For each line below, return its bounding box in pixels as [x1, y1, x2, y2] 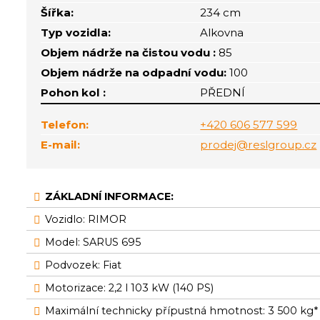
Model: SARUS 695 [45, 236, 141, 249]
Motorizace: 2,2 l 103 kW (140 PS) [45, 281, 214, 294]
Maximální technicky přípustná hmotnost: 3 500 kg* [45, 304, 319, 317]
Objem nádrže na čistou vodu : [41, 46, 216, 59]
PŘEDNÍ [200, 86, 246, 99]
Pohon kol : [41, 86, 106, 99]
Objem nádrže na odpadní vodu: [41, 66, 227, 79]
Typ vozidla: [41, 26, 111, 39]
